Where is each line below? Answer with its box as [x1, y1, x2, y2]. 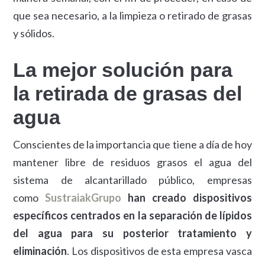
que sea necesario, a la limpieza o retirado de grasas [13, 9, 252, 22]
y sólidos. [13, 27, 55, 40]
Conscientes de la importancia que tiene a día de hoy [13, 138, 252, 151]
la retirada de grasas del [13, 83, 243, 105]
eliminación [13, 244, 67, 257]
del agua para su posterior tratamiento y [13, 227, 252, 240]
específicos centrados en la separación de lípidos [13, 209, 252, 222]
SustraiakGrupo [45, 191, 122, 204]
